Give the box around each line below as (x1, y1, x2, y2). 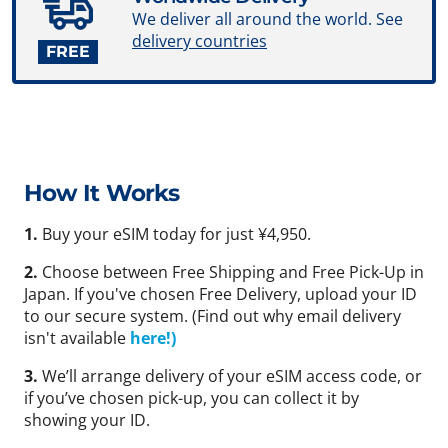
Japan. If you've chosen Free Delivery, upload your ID (24, 283, 417, 306)
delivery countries (132, 30, 267, 53)
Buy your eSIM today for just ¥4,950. (42, 223, 311, 246)
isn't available (24, 327, 130, 350)
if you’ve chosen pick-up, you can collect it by (24, 387, 359, 410)
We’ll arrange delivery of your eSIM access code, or (42, 365, 422, 388)
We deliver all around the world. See (132, 8, 403, 31)
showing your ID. (24, 409, 150, 432)
